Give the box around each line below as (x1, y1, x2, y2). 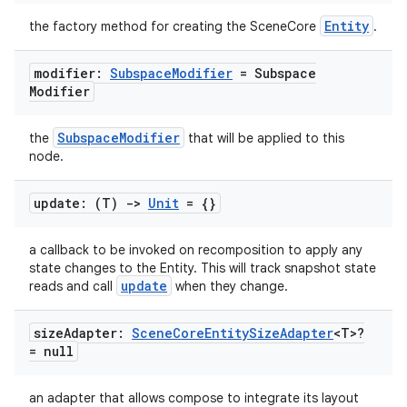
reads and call (29, 278, 116, 294)
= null (29, 342, 74, 360)
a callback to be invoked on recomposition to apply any (29, 242, 362, 258)
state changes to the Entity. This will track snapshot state (29, 260, 376, 276)
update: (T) (34, 194, 125, 212)
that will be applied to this (184, 130, 344, 146)
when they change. (172, 278, 288, 294)
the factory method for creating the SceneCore (29, 18, 320, 35)
